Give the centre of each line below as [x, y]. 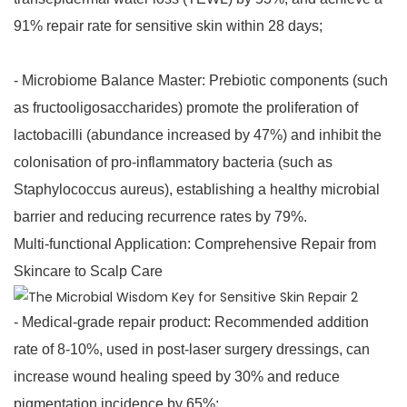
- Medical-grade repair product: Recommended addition [191, 323]
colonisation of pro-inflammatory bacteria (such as [173, 163]
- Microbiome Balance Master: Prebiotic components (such [201, 81]
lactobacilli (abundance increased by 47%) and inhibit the [198, 135]
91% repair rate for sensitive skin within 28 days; [168, 26]
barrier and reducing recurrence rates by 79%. [160, 217]
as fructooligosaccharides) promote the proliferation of [186, 108]
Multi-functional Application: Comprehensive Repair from [195, 244]
